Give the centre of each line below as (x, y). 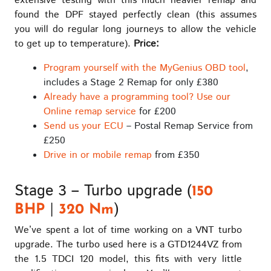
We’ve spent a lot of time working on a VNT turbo (128, 230)
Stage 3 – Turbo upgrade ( (103, 191)
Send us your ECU (83, 126)
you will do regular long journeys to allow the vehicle (135, 29)
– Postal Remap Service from (188, 126)
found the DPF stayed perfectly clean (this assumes (135, 15)
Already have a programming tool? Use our (137, 97)
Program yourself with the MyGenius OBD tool (145, 68)
